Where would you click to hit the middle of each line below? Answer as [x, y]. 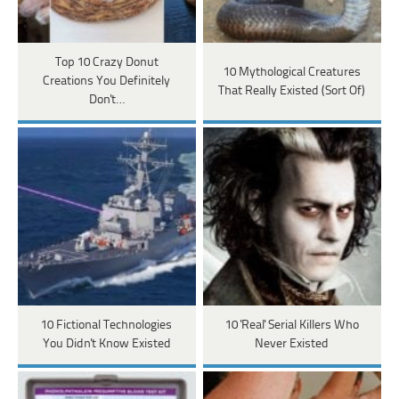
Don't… [106, 101]
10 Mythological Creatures [292, 72]
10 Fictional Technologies [107, 326]
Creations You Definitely [107, 82]
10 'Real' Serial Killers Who [292, 326]
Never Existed [292, 345]
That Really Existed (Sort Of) [292, 91]
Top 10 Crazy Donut [106, 63]
